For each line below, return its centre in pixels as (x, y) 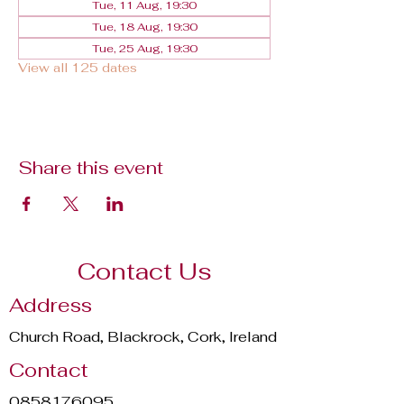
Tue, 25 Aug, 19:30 (144, 49)
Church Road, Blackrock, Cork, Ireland (143, 337)
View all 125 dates (78, 68)
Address (50, 305)
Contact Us (144, 271)
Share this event (91, 168)
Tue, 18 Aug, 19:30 (144, 27)
